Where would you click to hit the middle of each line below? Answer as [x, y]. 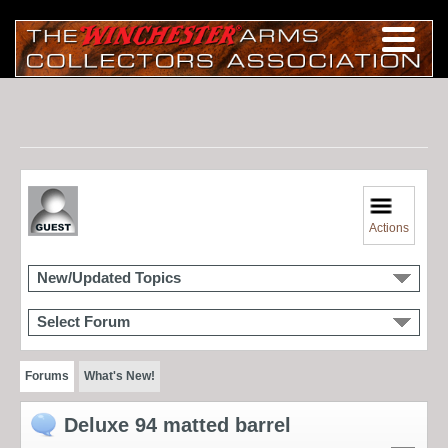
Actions [389, 227]
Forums [47, 375]
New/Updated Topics [109, 277]
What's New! [119, 375]
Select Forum [83, 321]
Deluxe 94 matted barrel [177, 424]
